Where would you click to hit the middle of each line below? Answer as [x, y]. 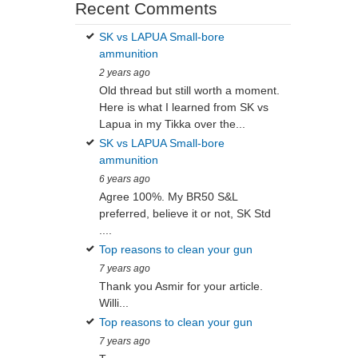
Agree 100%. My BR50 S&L [168, 197]
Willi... [113, 303]
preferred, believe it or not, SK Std [185, 214]
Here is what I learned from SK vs [183, 107]
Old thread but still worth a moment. [189, 91]
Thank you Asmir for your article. [181, 286]
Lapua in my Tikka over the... [172, 124]
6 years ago [124, 179]
